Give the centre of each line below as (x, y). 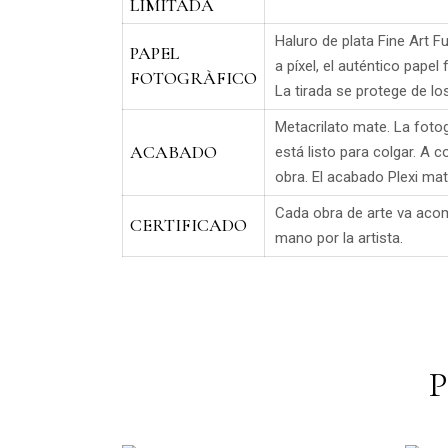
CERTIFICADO (188, 225)
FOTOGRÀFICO (193, 78)
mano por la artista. (339, 238)
